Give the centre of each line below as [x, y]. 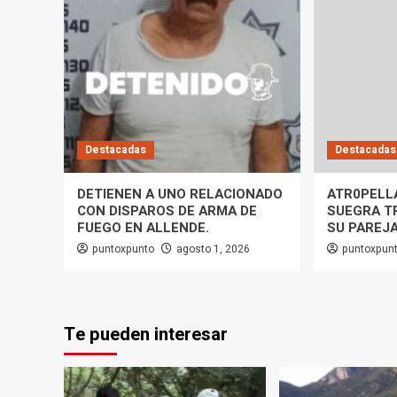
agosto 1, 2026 [213, 249]
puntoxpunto [123, 249]
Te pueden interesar [146, 335]
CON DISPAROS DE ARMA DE [167, 211]
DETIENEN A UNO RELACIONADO [180, 195]
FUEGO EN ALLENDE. [143, 228]
